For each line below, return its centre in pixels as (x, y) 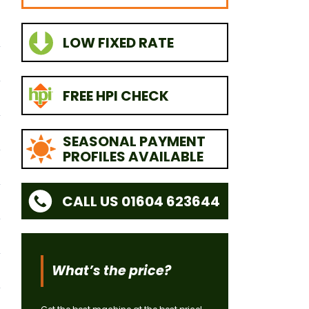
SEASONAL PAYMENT (134, 141)
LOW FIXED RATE (118, 42)
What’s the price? (111, 271)
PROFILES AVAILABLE (133, 156)
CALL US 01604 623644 (141, 201)
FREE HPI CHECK (116, 96)
